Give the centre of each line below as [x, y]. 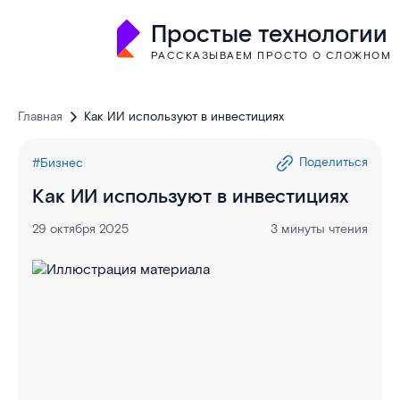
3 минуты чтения [319, 229]
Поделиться [333, 163]
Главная [40, 117]
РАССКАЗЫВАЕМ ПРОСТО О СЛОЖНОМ [271, 56]
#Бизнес [58, 163]
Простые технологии [269, 35]
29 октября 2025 [80, 229]
